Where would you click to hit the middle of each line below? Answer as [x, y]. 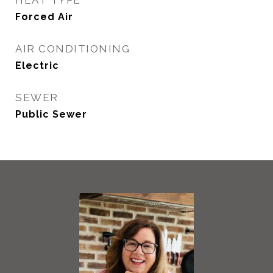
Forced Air [44, 17]
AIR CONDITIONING [73, 49]
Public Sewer [51, 114]
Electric [37, 66]
